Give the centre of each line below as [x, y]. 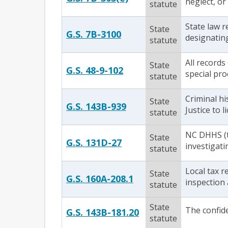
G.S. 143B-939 [96, 106]
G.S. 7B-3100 [94, 34]
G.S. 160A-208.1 [100, 179]
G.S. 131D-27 [94, 142]
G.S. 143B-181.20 [103, 212]
